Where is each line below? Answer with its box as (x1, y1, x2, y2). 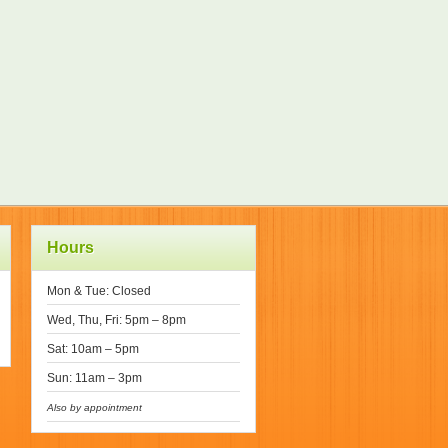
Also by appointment (47, 402, 142, 413)
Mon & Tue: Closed (47, 284, 151, 298)
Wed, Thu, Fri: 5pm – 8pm (47, 313, 186, 327)
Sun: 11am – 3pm (47, 371, 142, 385)
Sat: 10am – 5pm (47, 342, 139, 356)
